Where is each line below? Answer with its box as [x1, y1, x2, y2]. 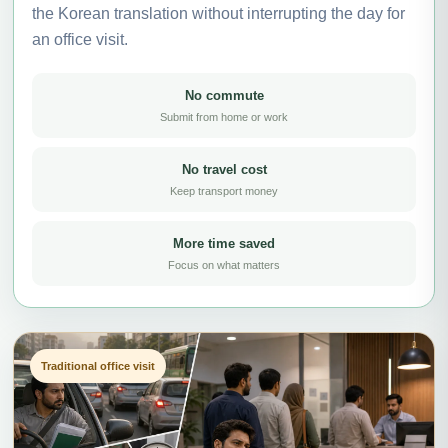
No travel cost [181, 161, 267, 177]
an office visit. [32, 30, 128, 48]
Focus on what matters [168, 258, 280, 271]
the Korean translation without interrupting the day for [32, 4, 405, 22]
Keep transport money [170, 184, 278, 197]
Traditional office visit [41, 359, 155, 372]
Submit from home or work [160, 110, 288, 123]
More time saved [173, 235, 275, 251]
